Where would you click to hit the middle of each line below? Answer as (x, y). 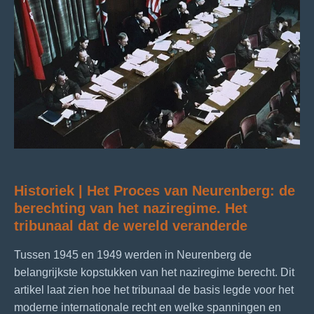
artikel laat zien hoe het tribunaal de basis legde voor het (154, 289)
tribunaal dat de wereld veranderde (131, 225)
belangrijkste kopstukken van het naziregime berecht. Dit (154, 272)
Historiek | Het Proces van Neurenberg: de (155, 190)
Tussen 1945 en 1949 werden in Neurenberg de (133, 254)
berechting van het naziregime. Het (131, 208)
